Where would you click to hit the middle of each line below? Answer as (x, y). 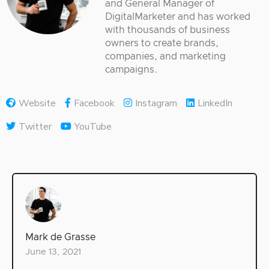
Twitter (35, 127)
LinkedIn (215, 104)
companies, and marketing (165, 57)
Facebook (94, 104)
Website (37, 104)
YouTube (93, 127)
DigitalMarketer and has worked (178, 17)
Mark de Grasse (60, 237)
